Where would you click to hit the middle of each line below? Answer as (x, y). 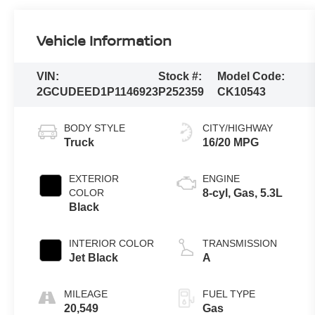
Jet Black (94, 258)
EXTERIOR (94, 179)
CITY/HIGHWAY (238, 128)
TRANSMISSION (240, 244)
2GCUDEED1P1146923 (98, 92)
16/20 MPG (231, 143)
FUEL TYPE (229, 294)
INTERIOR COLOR (112, 244)
